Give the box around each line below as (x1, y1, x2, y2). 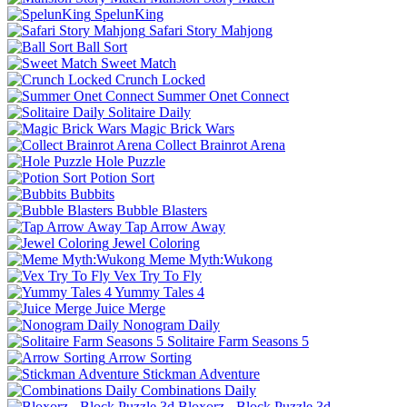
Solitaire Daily (108, 104, 191, 120)
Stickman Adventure (143, 365, 260, 382)
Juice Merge (95, 300, 165, 316)
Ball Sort (76, 38, 127, 55)
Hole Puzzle (95, 153, 165, 169)
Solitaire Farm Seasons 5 (167, 333, 309, 349)
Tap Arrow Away (125, 218, 225, 234)
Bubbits (70, 185, 114, 202)
